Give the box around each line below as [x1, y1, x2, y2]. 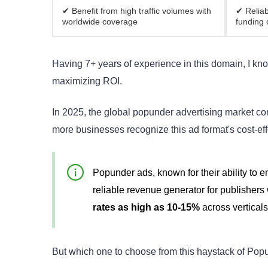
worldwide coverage [62, 17, 138, 26]
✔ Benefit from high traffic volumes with [62, 6, 211, 16]
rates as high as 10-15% [93, 202, 200, 213]
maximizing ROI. [52, 76, 122, 86]
